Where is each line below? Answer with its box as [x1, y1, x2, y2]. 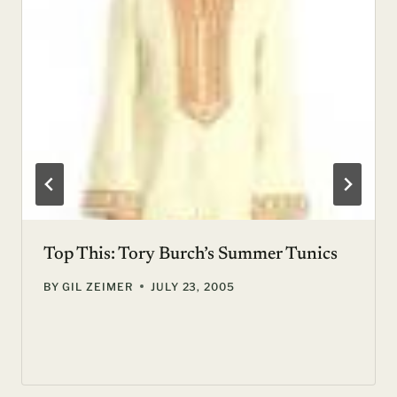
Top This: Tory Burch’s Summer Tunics [43, 245, 338, 263]
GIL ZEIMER [62, 279, 133, 293]
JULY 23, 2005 [150, 279, 236, 293]
